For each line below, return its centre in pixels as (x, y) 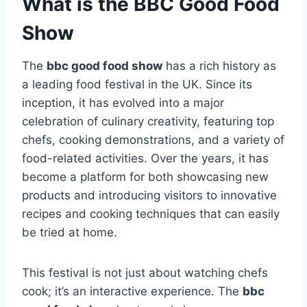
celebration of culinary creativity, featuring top (148, 122)
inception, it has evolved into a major (123, 103)
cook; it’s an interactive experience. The (132, 292)
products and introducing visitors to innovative (149, 196)
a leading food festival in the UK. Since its (137, 85)
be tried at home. (70, 233)
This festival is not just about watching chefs (145, 273)
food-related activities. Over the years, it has (145, 159)
